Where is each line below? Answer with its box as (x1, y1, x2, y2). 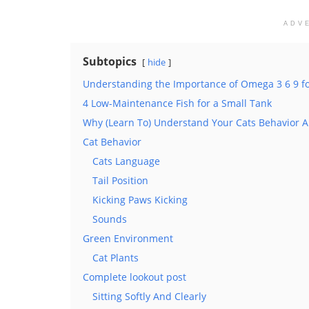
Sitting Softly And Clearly (92, 289, 206, 303)
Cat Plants (92, 250, 139, 264)
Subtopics (83, 53, 137, 69)
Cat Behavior (83, 134, 141, 148)
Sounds (92, 212, 127, 226)
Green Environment (83, 231, 173, 245)
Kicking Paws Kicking (92, 192, 188, 206)
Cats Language (92, 154, 160, 168)
